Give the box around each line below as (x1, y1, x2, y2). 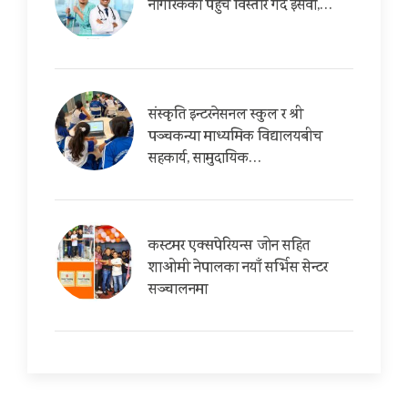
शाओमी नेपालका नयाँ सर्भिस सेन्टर (148, 258, 328, 281)
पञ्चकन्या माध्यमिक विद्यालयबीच (148, 127, 322, 150)
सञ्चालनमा (148, 280, 208, 303)
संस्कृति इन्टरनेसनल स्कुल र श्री (148, 105, 303, 128)
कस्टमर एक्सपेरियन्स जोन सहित (148, 236, 310, 260)
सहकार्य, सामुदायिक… (148, 148, 261, 172)
